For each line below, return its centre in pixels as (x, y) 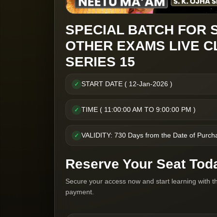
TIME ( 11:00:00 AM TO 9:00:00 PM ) (139, 109)
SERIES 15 (100, 62)
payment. (80, 192)
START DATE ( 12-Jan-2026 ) (127, 84)
